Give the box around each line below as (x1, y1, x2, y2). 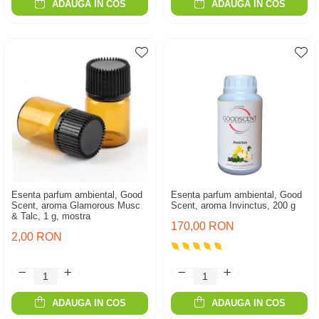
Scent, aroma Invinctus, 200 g (171, 200, 296, 211)
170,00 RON (171, 220, 234, 232)
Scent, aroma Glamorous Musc (11, 200, 140, 211)
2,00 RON (11, 231, 62, 243)
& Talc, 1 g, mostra (11, 211, 90, 221)
